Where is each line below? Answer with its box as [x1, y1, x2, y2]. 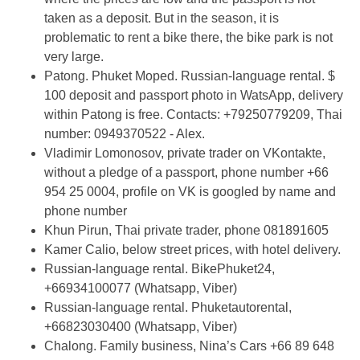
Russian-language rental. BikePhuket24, [44, 262, 275, 276]
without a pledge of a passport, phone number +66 [44, 166, 329, 179]
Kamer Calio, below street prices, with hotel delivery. [44, 243, 341, 256]
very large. [44, 50, 104, 63]
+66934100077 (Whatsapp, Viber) [44, 281, 237, 295]
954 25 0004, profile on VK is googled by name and [44, 185, 336, 198]
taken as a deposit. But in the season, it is [44, 11, 279, 25]
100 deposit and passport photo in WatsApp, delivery [44, 88, 343, 102]
